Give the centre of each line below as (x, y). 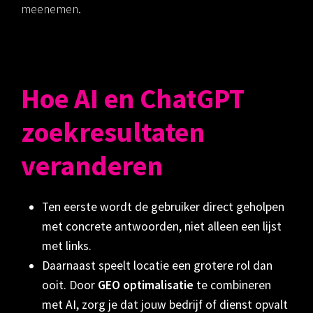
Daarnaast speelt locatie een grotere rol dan (157, 266)
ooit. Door (70, 285)
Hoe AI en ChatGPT (133, 98)
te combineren (232, 285)
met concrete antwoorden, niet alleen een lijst (162, 227)
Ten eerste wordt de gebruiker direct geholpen (163, 207)
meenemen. (51, 9)
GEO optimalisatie (146, 285)
